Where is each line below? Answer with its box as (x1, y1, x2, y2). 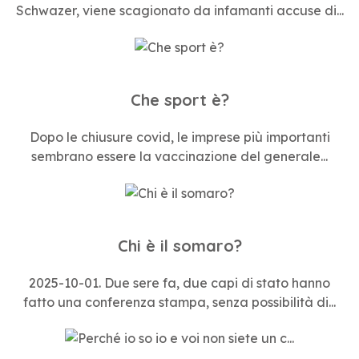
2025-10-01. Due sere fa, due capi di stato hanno (29, 274, 330, 291)
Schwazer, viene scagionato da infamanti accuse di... (15, 2, 344, 18)
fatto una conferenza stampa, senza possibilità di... (23, 293, 336, 310)
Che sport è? (130, 89, 229, 110)
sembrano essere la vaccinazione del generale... (31, 147, 328, 164)
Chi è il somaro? (117, 235, 242, 256)
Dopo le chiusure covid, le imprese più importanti (29, 128, 330, 145)
